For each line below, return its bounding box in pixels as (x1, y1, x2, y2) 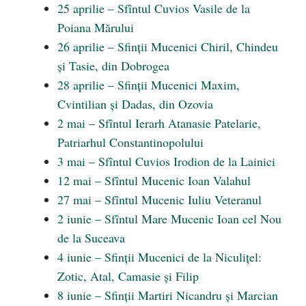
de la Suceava (57, 229, 125, 246)
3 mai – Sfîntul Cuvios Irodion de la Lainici (57, 153, 275, 169)
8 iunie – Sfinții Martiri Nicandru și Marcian (57, 287, 278, 303)
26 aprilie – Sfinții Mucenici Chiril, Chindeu (57, 38, 278, 55)
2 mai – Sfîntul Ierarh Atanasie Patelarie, (57, 115, 261, 131)
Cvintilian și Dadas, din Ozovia (57, 96, 213, 112)
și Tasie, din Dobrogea (57, 57, 169, 74)
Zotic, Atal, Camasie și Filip (57, 268, 199, 284)
